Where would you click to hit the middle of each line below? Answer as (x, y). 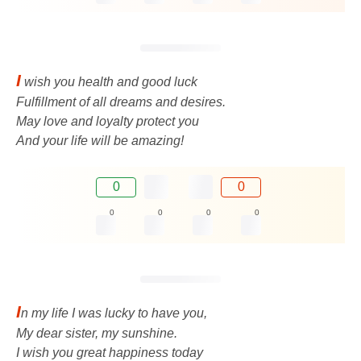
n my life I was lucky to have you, (114, 313)
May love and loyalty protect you (108, 122)
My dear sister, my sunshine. (97, 334)
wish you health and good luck (109, 82)
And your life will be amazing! (100, 141)
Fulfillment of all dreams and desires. (121, 102)
